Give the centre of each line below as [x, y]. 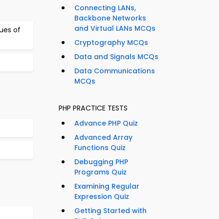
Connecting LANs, [105, 8]
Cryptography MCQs [111, 43]
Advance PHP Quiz [106, 123]
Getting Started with [110, 211]
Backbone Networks [110, 18]
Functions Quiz [100, 148]
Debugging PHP [101, 162]
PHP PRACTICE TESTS [93, 108]
